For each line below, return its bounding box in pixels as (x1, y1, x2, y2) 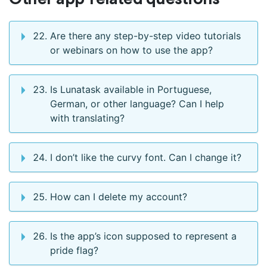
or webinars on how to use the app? (50, 44, 213, 57)
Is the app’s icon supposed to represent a (50, 230, 237, 243)
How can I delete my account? (50, 191, 187, 203)
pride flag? (50, 244, 98, 257)
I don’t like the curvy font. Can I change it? (50, 151, 241, 164)
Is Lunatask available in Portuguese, (50, 83, 212, 96)
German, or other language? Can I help (50, 98, 224, 110)
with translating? (50, 112, 125, 125)
